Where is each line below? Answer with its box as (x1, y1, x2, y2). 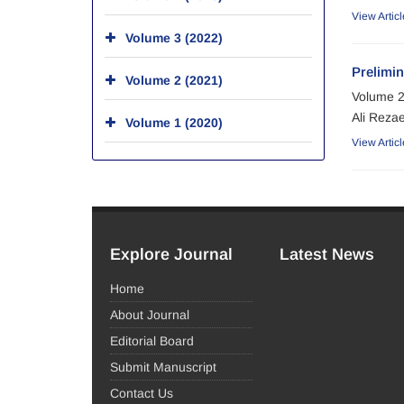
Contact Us (110, 386, 173, 401)
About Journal (110, 308, 189, 323)
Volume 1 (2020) (125, 115, 223, 130)
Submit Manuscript (110, 360, 216, 375)
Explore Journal (110, 245, 233, 264)
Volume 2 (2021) (125, 73, 223, 87)
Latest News (280, 245, 375, 264)
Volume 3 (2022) (125, 31, 223, 45)
